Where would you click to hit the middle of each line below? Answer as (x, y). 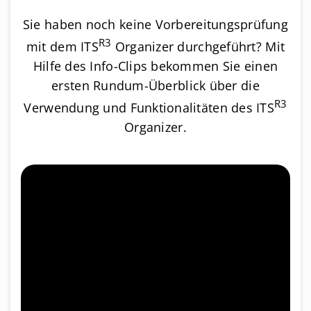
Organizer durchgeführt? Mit (198, 46)
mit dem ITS (62, 46)
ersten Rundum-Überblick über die (155, 85)
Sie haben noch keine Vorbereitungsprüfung (155, 24)
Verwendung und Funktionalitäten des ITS (149, 107)
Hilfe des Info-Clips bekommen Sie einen (155, 66)
